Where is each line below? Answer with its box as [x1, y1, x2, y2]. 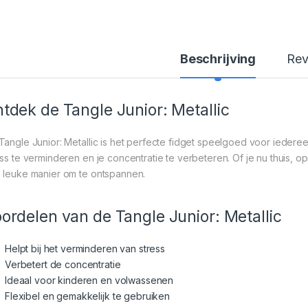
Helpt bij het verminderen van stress [5, 242, 165, 254]
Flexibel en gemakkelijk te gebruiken [5, 289, 170, 302]
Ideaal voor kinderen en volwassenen [5, 274, 174, 286]
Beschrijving [179, 51, 256, 66]
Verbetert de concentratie [5, 258, 121, 270]
